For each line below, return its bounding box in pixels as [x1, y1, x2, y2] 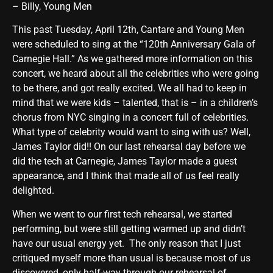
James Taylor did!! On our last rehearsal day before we [12, 141, 246, 153]
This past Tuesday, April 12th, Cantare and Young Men [12, 24, 244, 36]
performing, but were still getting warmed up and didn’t [12, 222, 246, 235]
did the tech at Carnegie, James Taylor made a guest [12, 155, 237, 168]
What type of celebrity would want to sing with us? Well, [12, 126, 250, 138]
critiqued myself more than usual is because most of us [12, 252, 250, 264]
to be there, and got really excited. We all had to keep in [12, 82, 247, 94]
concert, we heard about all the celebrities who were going [12, 68, 259, 80]
